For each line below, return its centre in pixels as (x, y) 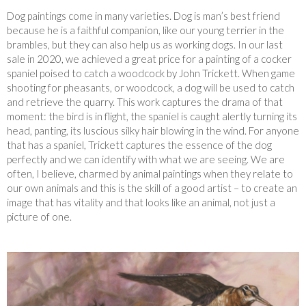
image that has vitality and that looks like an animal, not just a (141, 202)
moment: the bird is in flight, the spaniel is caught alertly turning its (152, 116)
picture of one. (39, 216)
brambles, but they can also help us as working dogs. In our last (145, 44)
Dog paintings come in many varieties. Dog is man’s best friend (143, 15)
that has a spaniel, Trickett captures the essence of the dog (139, 144)
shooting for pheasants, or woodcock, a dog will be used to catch (151, 87)
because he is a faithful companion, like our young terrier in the (145, 30)
